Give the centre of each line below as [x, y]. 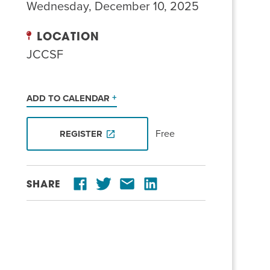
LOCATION [66, 38]
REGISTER [81, 134]
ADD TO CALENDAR [69, 98]
